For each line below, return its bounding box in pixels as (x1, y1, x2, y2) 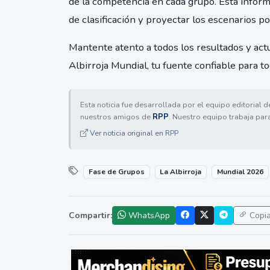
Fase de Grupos (88, 167, 145, 177)
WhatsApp (126, 209, 170, 221)
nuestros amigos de (80, 111, 152, 123)
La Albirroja (160, 167, 202, 177)
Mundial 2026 (216, 167, 263, 177)
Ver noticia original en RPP (90, 128, 178, 139)
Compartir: (69, 209, 112, 221)
